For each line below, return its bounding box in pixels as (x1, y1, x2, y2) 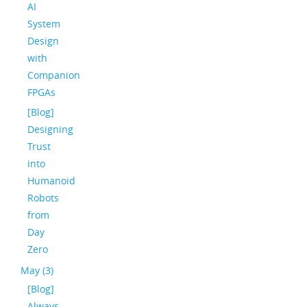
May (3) (21, 264, 53, 277)
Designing (27, 123, 73, 136)
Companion (27, 69, 80, 82)
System (27, 17, 60, 30)
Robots (27, 191, 59, 204)
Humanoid (27, 174, 75, 187)
